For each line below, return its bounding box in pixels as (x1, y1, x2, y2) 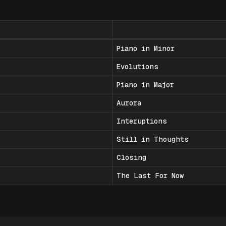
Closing (117, 153, 146, 162)
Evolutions (117, 63, 158, 71)
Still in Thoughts (117, 135, 189, 144)
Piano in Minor (117, 44, 175, 53)
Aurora (117, 99, 141, 107)
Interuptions (117, 117, 167, 126)
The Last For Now (117, 172, 184, 180)
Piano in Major (117, 81, 174, 89)
